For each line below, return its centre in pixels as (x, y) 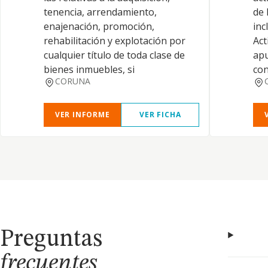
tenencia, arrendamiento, (100, 12)
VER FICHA (160, 115)
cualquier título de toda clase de (114, 55)
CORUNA (72, 81)
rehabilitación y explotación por (115, 41)
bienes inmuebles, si (89, 69)
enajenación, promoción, (99, 26)
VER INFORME (82, 115)
